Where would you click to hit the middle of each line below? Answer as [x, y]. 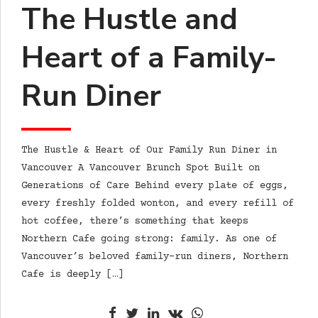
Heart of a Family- [149, 57]
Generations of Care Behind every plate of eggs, [155, 186]
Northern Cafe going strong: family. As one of [149, 240]
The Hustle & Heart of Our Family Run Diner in [149, 151]
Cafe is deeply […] [72, 275]
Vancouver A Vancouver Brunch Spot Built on [141, 169]
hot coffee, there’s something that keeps [135, 222]
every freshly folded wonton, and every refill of [158, 204]
